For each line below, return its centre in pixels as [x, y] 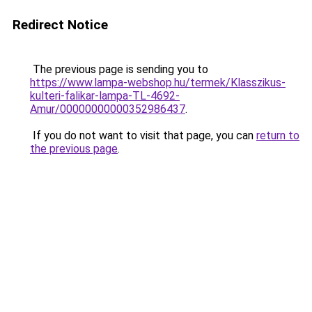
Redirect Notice [60, 25]
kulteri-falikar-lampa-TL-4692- [105, 96]
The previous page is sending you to [119, 69]
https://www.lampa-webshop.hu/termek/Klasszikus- [158, 83]
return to [278, 135]
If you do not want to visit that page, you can [143, 135]
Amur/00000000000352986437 [108, 109]
